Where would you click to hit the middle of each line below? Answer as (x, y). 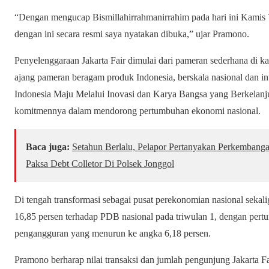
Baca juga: (48, 147)
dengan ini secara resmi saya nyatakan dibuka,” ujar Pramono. (132, 34)
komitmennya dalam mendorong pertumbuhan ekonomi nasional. (138, 111)
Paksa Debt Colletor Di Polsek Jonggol (100, 164)
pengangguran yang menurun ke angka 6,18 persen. (113, 234)
